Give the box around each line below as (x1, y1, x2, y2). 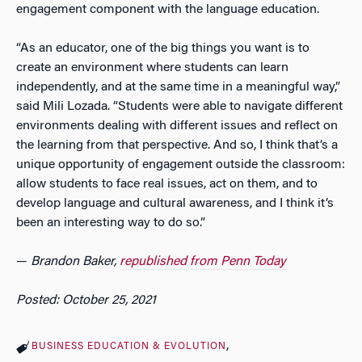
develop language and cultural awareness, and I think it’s (16, 196, 334, 210)
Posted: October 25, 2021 (16, 293, 156, 307)
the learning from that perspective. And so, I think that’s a (16, 138, 338, 152)
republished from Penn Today (120, 255, 286, 268)
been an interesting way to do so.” (16, 216, 205, 229)
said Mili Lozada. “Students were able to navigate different (16, 99, 343, 113)
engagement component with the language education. (16, 2, 319, 16)
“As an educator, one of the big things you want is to (16, 41, 309, 55)
